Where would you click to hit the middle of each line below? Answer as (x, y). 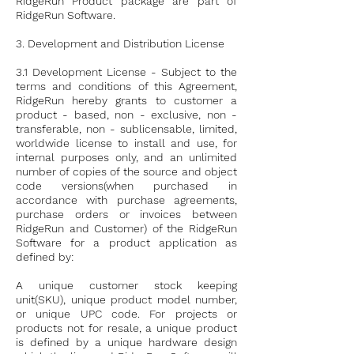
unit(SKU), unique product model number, (126, 299)
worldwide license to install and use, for (126, 143)
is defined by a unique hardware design (126, 342)
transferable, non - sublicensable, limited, (126, 129)
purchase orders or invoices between (126, 214)
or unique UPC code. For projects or (126, 314)
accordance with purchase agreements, (126, 200)
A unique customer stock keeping (126, 285)
